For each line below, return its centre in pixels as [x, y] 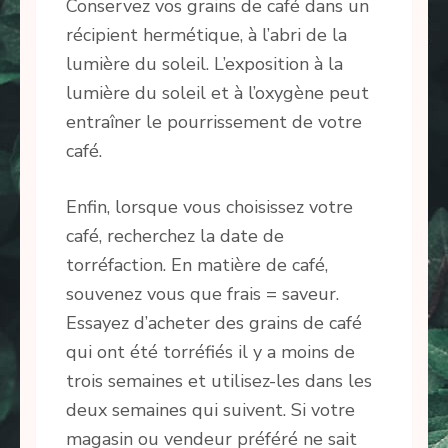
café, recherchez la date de [175, 236]
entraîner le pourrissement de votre [214, 122]
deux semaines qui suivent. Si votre [210, 410]
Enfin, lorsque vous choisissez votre [209, 207]
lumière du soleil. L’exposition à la [204, 64]
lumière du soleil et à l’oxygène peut [217, 93]
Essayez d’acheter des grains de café [214, 323]
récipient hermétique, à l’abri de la [206, 35]
